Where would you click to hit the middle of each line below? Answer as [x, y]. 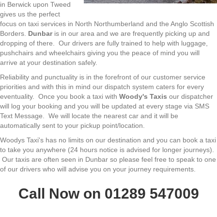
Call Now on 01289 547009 [108, 194]
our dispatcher [190, 96]
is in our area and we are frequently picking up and [131, 33]
